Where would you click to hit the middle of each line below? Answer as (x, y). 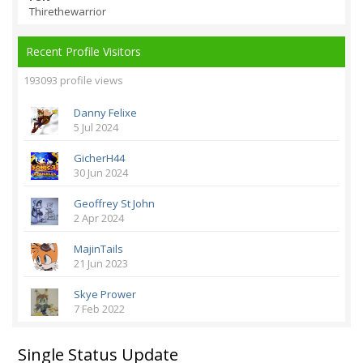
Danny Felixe (105, 113)
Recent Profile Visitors (83, 51)
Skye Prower (105, 294)
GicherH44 (99, 158)
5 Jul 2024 (96, 127)
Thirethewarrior (68, 11)
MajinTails (98, 249)
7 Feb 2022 (99, 309)
